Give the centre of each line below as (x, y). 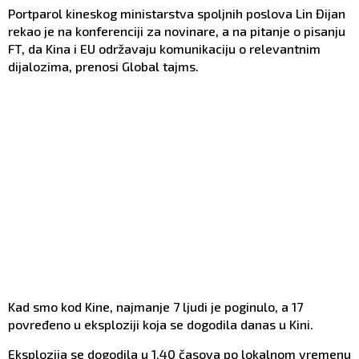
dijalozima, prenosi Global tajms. (103, 66)
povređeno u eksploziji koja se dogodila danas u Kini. (161, 324)
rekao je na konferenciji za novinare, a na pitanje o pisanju (177, 30)
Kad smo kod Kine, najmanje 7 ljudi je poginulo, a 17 (155, 306)
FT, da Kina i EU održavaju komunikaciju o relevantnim (164, 48)
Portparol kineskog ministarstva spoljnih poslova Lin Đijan (177, 13)
